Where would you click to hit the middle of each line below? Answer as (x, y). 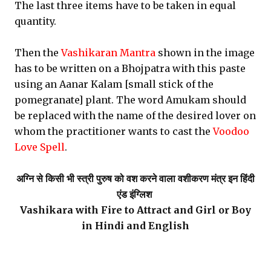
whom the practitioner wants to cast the (114, 131)
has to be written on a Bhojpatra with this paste (130, 68)
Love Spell (40, 147)
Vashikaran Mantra (108, 53)
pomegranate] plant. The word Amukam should (130, 100)
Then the (38, 53)
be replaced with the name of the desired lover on (135, 116)
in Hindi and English (135, 226)
